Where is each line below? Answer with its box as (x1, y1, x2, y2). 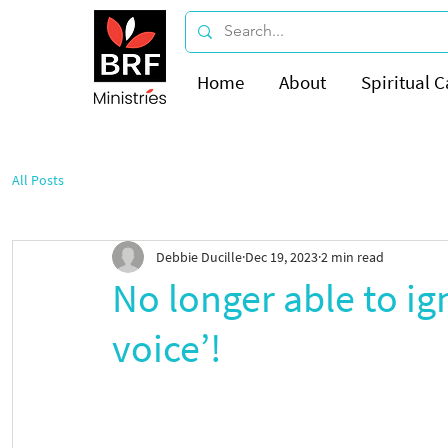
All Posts (12, 170, 64, 189)
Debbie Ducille (156, 247, 242, 266)
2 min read (321, 247, 384, 266)
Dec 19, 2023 (245, 247, 318, 266)
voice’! (112, 323, 222, 373)
